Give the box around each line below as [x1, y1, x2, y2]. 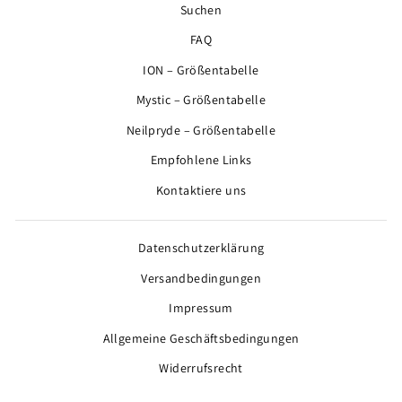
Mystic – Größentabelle [135, 92, 267, 109]
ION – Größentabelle [143, 61, 259, 78]
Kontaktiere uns [155, 181, 247, 198]
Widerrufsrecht [159, 360, 243, 377]
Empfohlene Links [150, 152, 252, 169]
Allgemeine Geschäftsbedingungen [102, 329, 300, 346]
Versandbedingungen [141, 269, 261, 286]
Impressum [169, 300, 233, 317]
